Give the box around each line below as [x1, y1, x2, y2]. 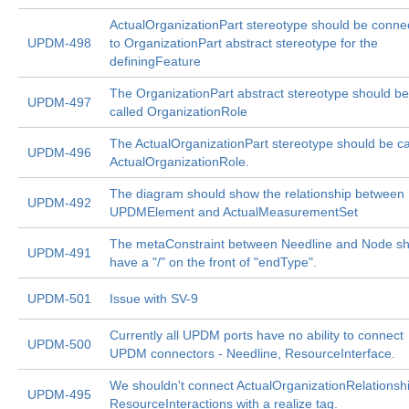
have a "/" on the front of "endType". [110, 255, 317, 269]
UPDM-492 [27, 195, 91, 210]
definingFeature [110, 54, 201, 68]
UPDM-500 [27, 337, 91, 351]
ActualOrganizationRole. [110, 154, 249, 169]
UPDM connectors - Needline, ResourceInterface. [110, 346, 395, 361]
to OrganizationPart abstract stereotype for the [110, 36, 378, 50]
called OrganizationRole [110, 104, 247, 119]
